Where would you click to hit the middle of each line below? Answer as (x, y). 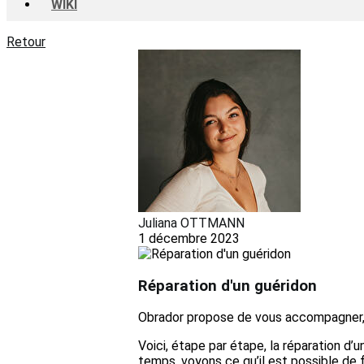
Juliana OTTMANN (191, 223)
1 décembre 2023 (189, 238)
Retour (26, 42)
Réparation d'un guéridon (227, 286)
